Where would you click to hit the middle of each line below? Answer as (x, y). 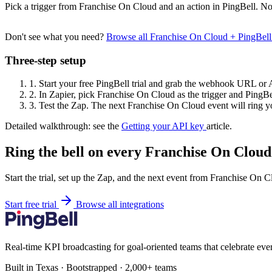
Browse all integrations (120, 205)
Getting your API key (164, 126)
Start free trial (32, 205)
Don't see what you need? (56, 36)
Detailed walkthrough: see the (63, 126)
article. (219, 126)
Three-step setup (46, 60)
